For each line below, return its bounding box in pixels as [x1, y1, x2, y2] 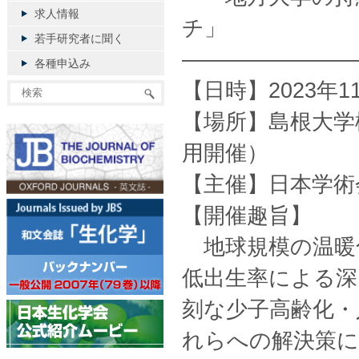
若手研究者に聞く [34, 32, 124, 45]
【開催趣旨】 [182, 204, 312, 228]
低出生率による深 [182, 266, 357, 290]
